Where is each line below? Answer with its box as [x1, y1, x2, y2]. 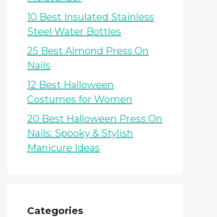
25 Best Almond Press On [27, 45, 149, 57]
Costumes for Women [27, 93, 132, 105]
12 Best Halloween [27, 78, 114, 91]
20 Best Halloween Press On [27, 112, 162, 124]
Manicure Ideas [27, 141, 100, 154]
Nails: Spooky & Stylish [27, 127, 133, 139]
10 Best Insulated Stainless [27, 11, 154, 23]
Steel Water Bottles [27, 25, 121, 37]
